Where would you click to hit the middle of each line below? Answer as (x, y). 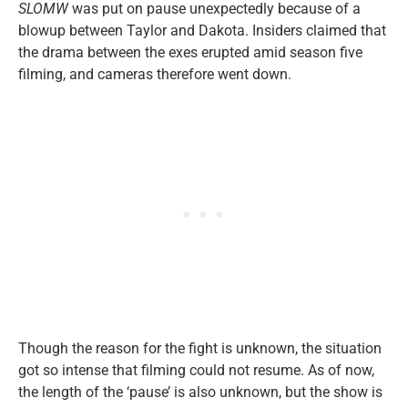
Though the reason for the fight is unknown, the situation (200, 348)
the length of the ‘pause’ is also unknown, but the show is (200, 392)
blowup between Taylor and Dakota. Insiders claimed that (202, 31)
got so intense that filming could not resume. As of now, (196, 370)
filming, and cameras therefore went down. (155, 74)
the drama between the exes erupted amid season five (190, 52)
